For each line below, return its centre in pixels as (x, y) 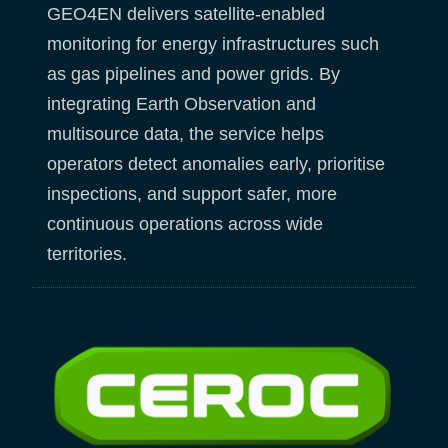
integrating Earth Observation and (181, 103)
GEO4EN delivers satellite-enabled (186, 13)
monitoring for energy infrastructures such (213, 43)
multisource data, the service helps (185, 133)
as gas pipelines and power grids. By (193, 73)
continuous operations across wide (185, 223)
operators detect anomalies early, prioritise (216, 163)
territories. (89, 253)
